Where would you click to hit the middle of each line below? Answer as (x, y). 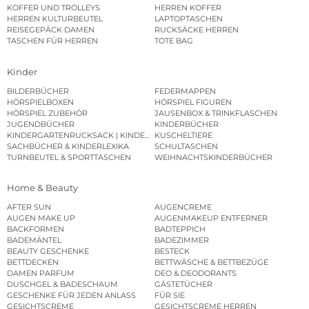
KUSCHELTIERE (183, 135)
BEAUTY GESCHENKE (48, 251)
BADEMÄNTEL (34, 240)
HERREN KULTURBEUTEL (55, 19)
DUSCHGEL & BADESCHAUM (62, 285)
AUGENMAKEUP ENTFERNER (211, 218)
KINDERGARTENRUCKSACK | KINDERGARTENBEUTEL (110, 135)
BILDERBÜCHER (38, 91)
